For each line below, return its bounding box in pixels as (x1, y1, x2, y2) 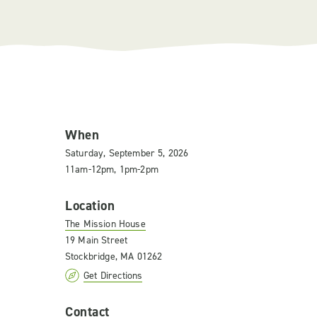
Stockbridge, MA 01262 (65, 250, 163, 263)
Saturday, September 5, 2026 (65, 146, 189, 160)
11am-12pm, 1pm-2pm (65, 163, 158, 176)
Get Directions (83, 269, 143, 282)
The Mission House (65, 217, 146, 231)
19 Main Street (65, 234, 128, 247)
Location (65, 197, 115, 214)
